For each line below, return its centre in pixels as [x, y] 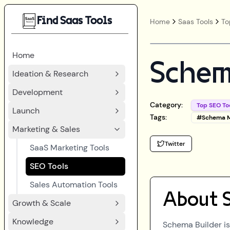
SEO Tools [49, 166]
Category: [166, 105]
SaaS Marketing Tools [70, 148]
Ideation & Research [50, 74]
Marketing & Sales [46, 129]
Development [37, 92]
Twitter [175, 144]
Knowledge [33, 222]
